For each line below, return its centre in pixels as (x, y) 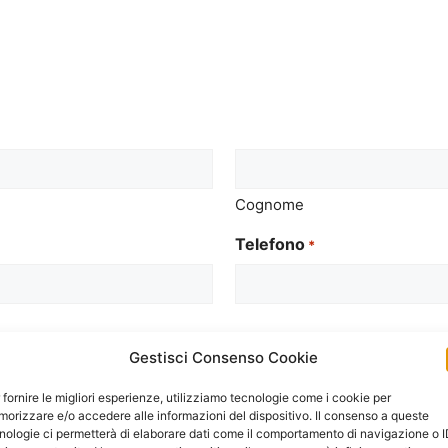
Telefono (270, 243)
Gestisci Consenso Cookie (224, 357)
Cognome (270, 204)
